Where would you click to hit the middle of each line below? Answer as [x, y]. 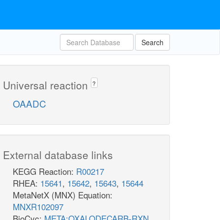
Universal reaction [47, 85]
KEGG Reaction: [44, 171]
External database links [58, 155]
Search [152, 42]
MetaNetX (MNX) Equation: [63, 195]
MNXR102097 [38, 207]
